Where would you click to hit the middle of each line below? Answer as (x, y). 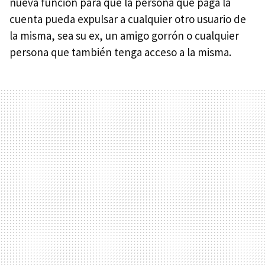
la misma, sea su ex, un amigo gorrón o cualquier (124, 35)
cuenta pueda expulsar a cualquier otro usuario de (128, 19)
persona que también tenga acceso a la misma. (120, 52)
